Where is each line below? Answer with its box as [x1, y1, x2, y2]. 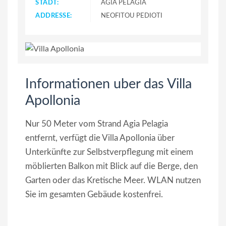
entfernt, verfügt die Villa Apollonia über [25, 134, 175, 143]
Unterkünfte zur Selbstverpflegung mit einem [25, 148, 193, 157]
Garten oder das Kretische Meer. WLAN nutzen [25, 176, 201, 185]
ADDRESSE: [35, 12, 72, 19]
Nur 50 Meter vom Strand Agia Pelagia [25, 120, 168, 129]
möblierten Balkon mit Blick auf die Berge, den [25, 162, 198, 171]
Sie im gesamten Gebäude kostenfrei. [25, 190, 163, 199]
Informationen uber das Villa [25, 78, 192, 91]
